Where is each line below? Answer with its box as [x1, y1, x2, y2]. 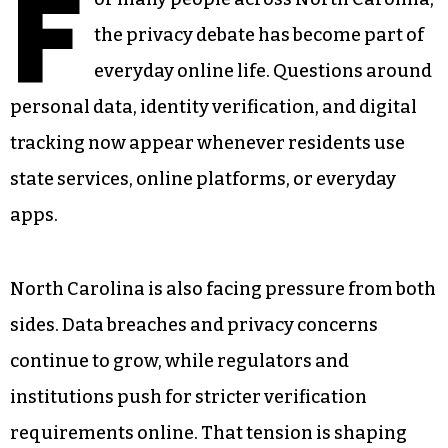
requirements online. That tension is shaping [10, 421, 407, 444]
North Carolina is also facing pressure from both [10, 277, 436, 300]
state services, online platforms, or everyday [10, 167, 396, 190]
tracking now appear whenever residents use [10, 131, 405, 154]
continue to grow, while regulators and [10, 349, 349, 372]
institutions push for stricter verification [10, 385, 367, 408]
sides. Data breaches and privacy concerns [10, 313, 378, 336]
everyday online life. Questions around [93, 59, 432, 82]
